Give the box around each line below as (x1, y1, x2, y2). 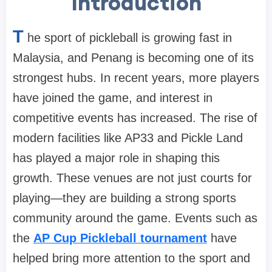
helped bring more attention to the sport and (13, 251, 250, 265)
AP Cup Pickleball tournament (33, 231, 207, 245)
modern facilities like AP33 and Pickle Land (13, 131, 243, 145)
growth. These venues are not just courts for (13, 171, 252, 185)
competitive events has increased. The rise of (13, 111, 257, 125)
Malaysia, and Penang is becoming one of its (13, 51, 254, 65)
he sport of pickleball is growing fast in (27, 31, 232, 45)
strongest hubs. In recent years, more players (13, 71, 259, 85)
